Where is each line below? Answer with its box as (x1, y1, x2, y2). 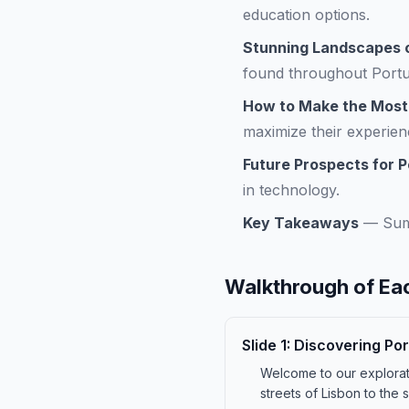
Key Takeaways (243, 214, 359, 232)
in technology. (243, 181, 340, 199)
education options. (243, 5, 370, 24)
